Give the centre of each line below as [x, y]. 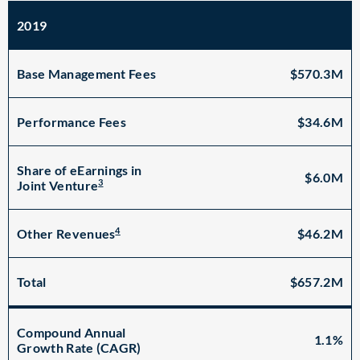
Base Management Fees [87, 74]
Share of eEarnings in [80, 170]
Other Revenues [66, 234]
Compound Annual [72, 332]
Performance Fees [72, 122]
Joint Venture [58, 186]
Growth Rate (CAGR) [79, 348]
